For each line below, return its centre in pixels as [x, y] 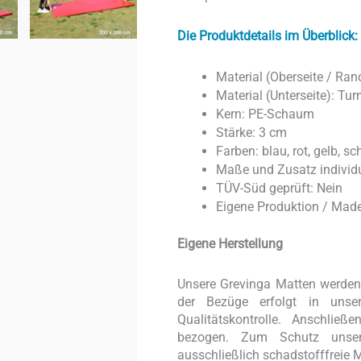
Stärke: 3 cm [251, 133]
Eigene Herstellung [230, 244]
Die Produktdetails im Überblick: [267, 36]
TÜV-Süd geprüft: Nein [279, 189]
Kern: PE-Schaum [266, 114]
